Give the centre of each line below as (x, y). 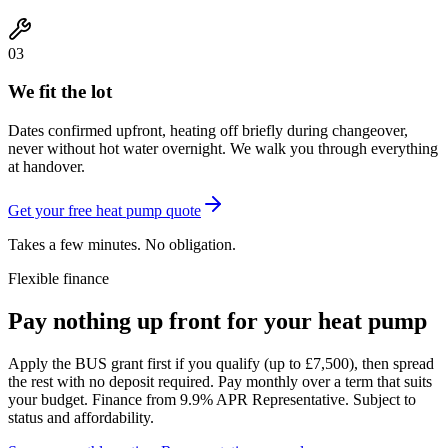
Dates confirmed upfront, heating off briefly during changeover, (208, 131)
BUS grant (109, 363)
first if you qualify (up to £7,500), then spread (290, 363)
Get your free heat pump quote (104, 211)
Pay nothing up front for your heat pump (217, 321)
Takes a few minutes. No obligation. (122, 245)
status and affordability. (81, 417)
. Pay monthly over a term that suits (321, 381)
